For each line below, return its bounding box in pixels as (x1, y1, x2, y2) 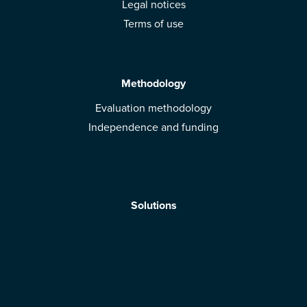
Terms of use (123, 17, 184, 31)
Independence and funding (88, 120, 219, 134)
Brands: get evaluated (101, 243, 206, 257)
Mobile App (125, 223, 182, 238)
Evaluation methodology (95, 101, 212, 115)
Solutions (130, 199, 177, 213)
